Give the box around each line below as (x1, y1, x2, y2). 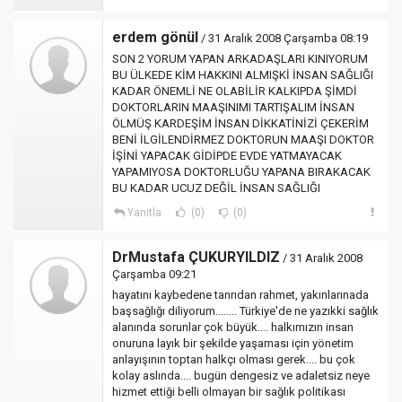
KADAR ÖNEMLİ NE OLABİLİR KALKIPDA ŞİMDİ (112, 84, 357, 98)
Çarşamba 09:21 (112, 267, 197, 281)
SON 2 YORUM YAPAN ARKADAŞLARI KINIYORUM (112, 52, 368, 66)
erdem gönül (112, 29, 198, 46)
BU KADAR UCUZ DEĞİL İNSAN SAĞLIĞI (112, 181, 320, 195)
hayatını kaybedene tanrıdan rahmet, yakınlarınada (112, 288, 369, 301)
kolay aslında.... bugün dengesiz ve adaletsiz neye (112, 369, 370, 382)
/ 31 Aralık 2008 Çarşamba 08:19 (198, 31, 368, 45)
